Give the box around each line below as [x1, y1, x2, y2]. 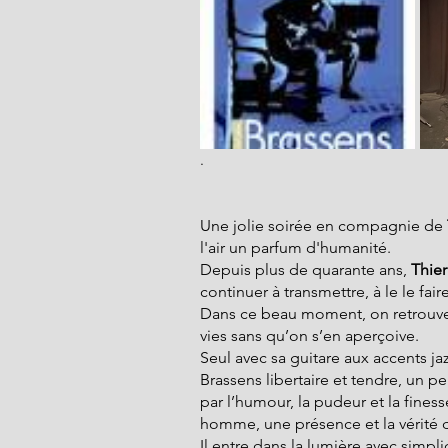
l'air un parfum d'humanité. [200, 238, 391, 257]
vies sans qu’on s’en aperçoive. [200, 326, 419, 345]
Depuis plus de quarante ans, [200, 260, 407, 279]
